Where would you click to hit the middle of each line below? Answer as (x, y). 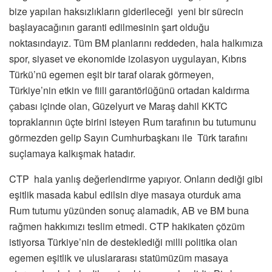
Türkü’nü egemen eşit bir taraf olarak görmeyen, (111, 74)
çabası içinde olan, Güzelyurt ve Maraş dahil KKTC (118, 106)
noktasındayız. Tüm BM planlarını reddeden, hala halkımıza (136, 42)
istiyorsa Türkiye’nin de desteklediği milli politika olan (123, 242)
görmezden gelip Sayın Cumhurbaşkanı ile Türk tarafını (128, 137)
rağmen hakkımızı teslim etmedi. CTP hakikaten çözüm (127, 226)
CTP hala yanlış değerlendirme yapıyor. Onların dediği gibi (136, 178)
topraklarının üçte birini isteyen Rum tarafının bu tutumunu (133, 121)
